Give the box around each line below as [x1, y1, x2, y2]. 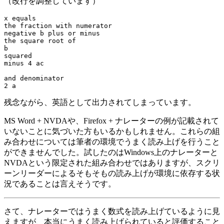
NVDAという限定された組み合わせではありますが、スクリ [4, 158, 220, 167]
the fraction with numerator [4, 21, 116, 29]
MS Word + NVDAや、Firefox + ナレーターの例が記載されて [4, 116, 219, 125]
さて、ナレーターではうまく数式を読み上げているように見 [4, 206, 220, 215]
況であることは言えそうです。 [4, 179, 116, 188]
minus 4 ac [4, 59, 48, 67]
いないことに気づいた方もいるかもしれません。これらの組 [4, 126, 220, 135]
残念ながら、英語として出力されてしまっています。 [4, 97, 196, 106]
